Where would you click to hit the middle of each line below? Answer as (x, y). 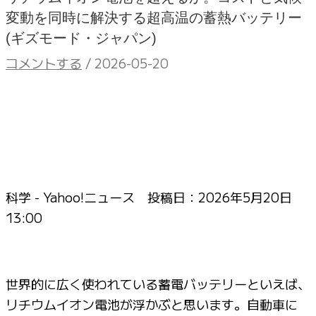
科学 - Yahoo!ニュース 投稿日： (102, 196)
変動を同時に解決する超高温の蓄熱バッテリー (154, 17)
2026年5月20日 (245, 196)
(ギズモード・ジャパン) (81, 38)
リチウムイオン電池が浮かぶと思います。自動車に (152, 304)
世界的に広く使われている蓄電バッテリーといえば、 (158, 283)
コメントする (44, 62)
